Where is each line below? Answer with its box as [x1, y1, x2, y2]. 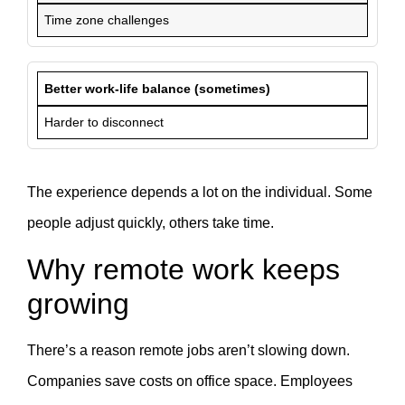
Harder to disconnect [44, 114, 165, 129]
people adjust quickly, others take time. [27, 215, 274, 231]
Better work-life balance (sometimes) [44, 80, 271, 96]
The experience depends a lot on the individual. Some [27, 184, 372, 201]
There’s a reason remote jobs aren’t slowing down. [27, 342, 350, 358]
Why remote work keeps [27, 252, 340, 286]
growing [27, 287, 129, 320]
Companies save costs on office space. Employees [27, 372, 353, 389]
